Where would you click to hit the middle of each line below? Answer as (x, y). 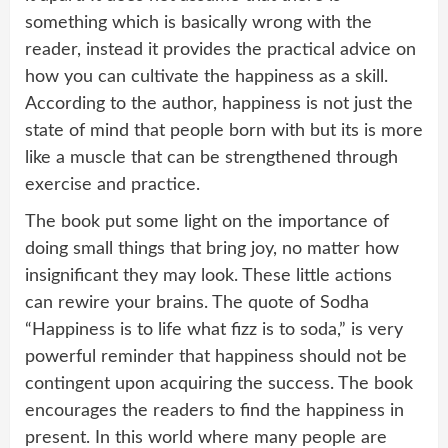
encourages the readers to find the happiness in (214, 411)
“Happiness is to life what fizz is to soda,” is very (214, 330)
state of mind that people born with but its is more (224, 131)
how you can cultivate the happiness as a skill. (206, 77)
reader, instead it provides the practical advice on (220, 50)
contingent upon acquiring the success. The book (219, 384)
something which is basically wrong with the (198, 23)
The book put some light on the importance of (207, 222)
